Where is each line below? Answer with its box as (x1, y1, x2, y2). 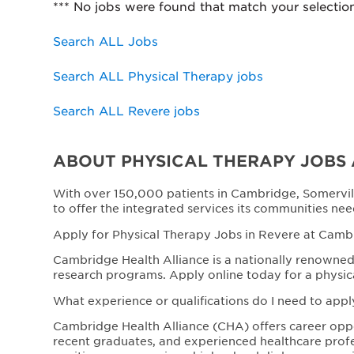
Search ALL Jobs (53, 32, 159, 48)
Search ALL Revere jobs (53, 102, 201, 118)
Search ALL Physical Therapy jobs (53, 67, 264, 83)
